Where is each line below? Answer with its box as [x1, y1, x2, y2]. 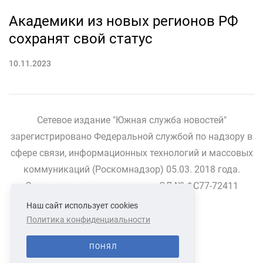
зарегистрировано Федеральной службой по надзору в [11, 130, 252, 142]
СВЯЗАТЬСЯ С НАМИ [80, 216, 150, 225]
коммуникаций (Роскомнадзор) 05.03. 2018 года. [23, 163, 240, 175]
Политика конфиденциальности [26, 215, 150, 224]
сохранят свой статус [9, 30, 153, 47]
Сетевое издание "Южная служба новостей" [36, 114, 227, 126]
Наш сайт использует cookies [26, 201, 138, 210]
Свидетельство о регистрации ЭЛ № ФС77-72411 [25, 180, 238, 191]
